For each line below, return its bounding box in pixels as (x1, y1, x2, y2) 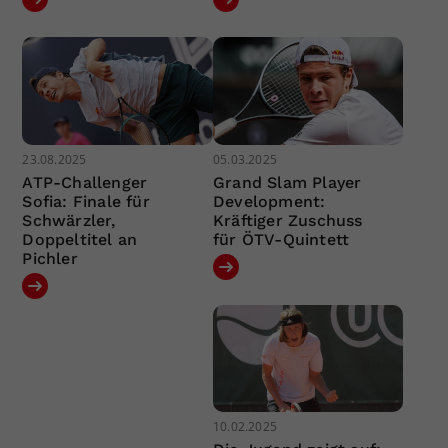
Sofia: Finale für (22, 191, 150, 211)
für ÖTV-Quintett (212, 229, 350, 249)
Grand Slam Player (212, 172, 362, 192)
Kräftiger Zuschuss (212, 210, 363, 230)
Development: (212, 191, 326, 211)
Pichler (22, 248, 78, 268)
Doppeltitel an (22, 229, 138, 249)
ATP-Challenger (22, 172, 148, 192)
